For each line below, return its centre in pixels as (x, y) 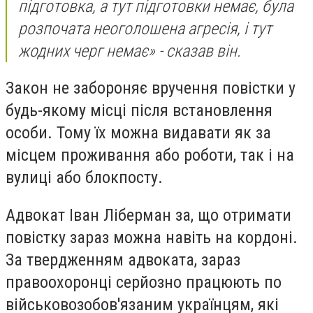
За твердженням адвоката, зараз (123, 260)
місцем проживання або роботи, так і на (150, 155)
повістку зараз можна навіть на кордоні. (152, 237)
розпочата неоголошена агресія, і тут (145, 28)
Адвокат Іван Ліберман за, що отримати (148, 215)
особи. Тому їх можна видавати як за (138, 133)
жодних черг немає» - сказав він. (130, 51)
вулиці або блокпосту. (84, 178)
